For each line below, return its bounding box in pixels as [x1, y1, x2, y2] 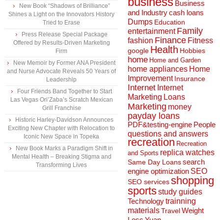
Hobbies [180, 47, 205, 55]
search [183, 158, 205, 166]
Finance [155, 35, 186, 45]
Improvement [128, 74, 173, 82]
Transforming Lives [36, 162, 87, 168]
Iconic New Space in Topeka [24, 133, 99, 140]
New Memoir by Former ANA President [13, 59, 115, 66]
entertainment [128, 27, 175, 35]
